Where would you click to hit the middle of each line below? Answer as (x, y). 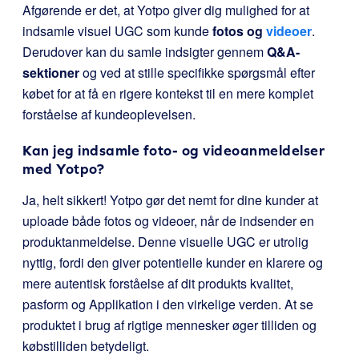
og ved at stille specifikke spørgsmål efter (197, 73)
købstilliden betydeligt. (86, 346)
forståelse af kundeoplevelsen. (109, 114)
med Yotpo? (63, 169)
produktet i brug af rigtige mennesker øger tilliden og (169, 325)
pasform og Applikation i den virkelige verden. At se (168, 304)
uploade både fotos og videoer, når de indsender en (168, 221)
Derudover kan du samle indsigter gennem (145, 52)
